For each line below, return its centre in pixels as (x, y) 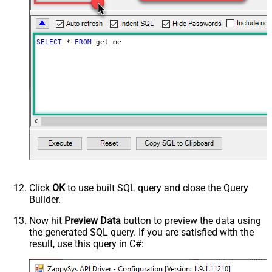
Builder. (45, 200)
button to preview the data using (191, 221)
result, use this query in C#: (87, 244)
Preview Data (93, 221)
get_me (106, 42)
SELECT (49, 42)
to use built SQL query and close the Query (157, 188)
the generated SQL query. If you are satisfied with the (141, 233)
